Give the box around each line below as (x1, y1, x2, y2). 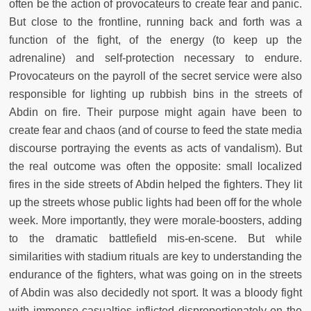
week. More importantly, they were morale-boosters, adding (9, 214, 302, 226)
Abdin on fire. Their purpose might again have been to (9, 106, 302, 118)
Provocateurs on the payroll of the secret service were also (9, 69, 302, 82)
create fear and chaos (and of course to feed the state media (9, 124, 302, 136)
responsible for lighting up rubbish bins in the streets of (9, 87, 302, 100)
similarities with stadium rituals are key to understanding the (9, 250, 302, 262)
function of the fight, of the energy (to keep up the (9, 33, 302, 46)
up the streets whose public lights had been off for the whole (9, 196, 302, 208)
